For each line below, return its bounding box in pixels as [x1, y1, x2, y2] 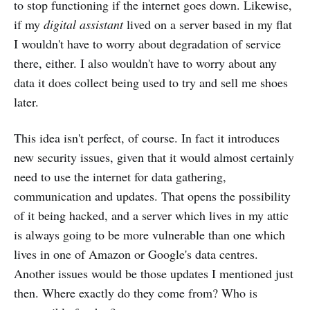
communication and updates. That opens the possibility [14, 188, 291, 204]
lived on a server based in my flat [123, 16, 292, 33]
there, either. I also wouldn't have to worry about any [14, 55, 277, 71]
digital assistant [44, 16, 123, 33]
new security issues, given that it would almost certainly [14, 149, 294, 165]
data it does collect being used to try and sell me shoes [14, 74, 288, 91]
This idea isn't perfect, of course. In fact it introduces [14, 129, 280, 146]
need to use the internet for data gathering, [14, 168, 226, 185]
